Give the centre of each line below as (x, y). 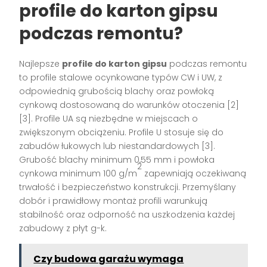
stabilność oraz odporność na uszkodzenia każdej (127, 214)
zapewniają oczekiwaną (194, 173)
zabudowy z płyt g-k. (63, 228)
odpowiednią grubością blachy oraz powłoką (117, 91)
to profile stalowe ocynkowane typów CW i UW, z (121, 77)
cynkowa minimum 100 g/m (78, 173)
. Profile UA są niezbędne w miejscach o (115, 118)
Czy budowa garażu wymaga (109, 259)
